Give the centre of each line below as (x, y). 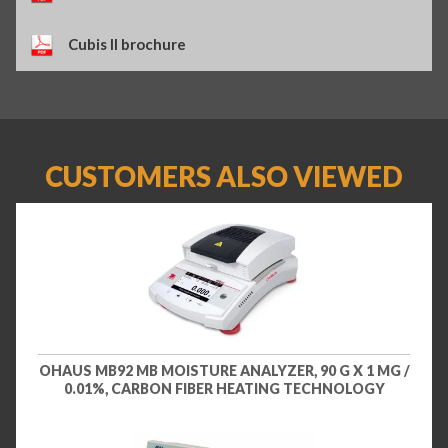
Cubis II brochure (127, 44)
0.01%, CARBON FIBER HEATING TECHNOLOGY (224, 388)
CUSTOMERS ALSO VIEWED (224, 177)
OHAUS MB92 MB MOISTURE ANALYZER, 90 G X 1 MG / (224, 370)
